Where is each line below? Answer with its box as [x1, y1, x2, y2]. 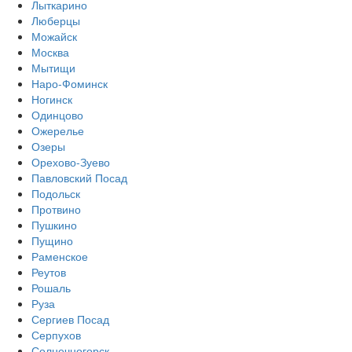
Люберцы [31, 12, 80, 28]
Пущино [31, 232, 73, 248]
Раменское [31, 247, 88, 264]
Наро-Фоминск [31, 75, 108, 91]
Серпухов [31, 326, 81, 343]
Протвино [31, 200, 81, 217]
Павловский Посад [31, 169, 127, 185]
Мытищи [31, 59, 75, 75]
